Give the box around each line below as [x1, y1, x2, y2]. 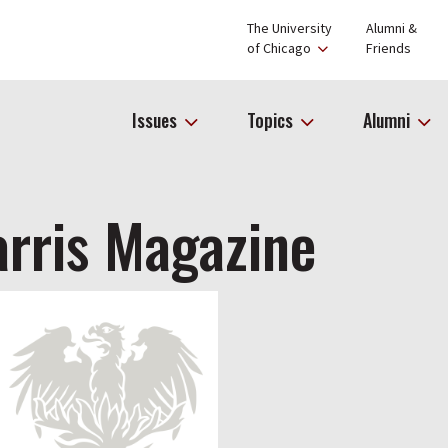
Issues [131, 107, 181, 133]
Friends [366, 38, 412, 57]
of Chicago [247, 38, 314, 57]
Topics [247, 107, 297, 133]
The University [247, 18, 332, 37]
